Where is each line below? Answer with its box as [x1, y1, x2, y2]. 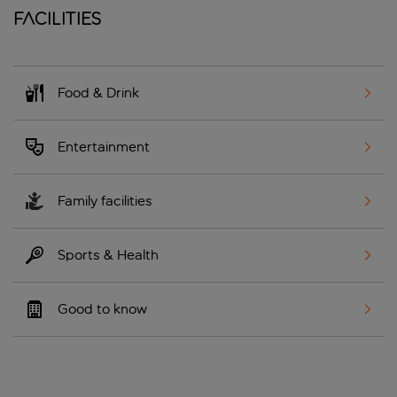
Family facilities [58, 192, 152, 210]
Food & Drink [58, 84, 139, 102]
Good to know [58, 300, 147, 318]
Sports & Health [58, 246, 159, 264]
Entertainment [58, 138, 150, 156]
